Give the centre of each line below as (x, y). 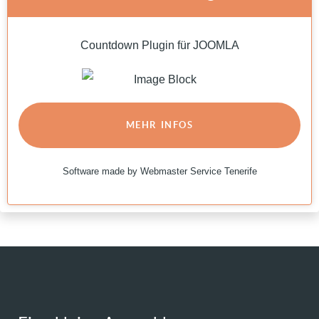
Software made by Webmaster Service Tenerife (159, 171)
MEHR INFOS (159, 125)
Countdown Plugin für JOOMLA (159, 45)
